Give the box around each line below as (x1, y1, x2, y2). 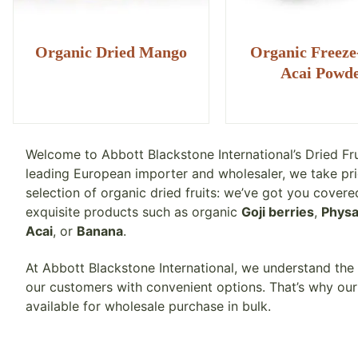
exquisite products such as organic (26, 204, 241, 220)
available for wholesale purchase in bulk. (26, 298, 271, 315)
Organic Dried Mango (35, 43, 188, 61)
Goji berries (241, 204, 314, 220)
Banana (77, 223, 123, 239)
